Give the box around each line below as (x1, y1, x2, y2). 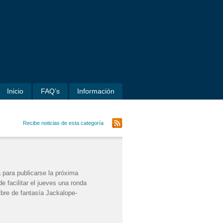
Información (77, 87, 114, 95)
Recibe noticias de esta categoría (23, 120, 104, 126)
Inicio (7, 87, 23, 95)
